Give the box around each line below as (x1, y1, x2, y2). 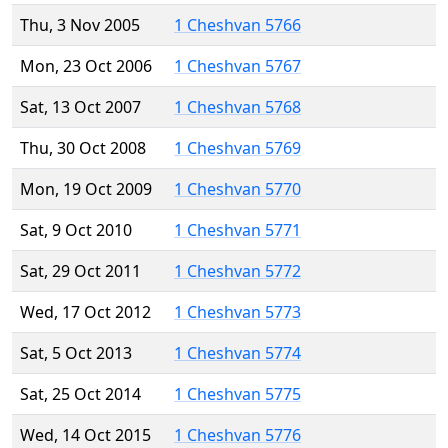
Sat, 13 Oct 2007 (20, 96, 141, 119)
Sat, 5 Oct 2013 (20, 342, 132, 365)
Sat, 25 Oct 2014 (20, 383, 141, 406)
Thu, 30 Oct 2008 (20, 137, 146, 160)
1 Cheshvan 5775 (174, 383, 301, 406)
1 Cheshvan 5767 (174, 55, 301, 78)
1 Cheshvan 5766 (174, 14, 301, 37)
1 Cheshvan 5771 (174, 219, 301, 242)
